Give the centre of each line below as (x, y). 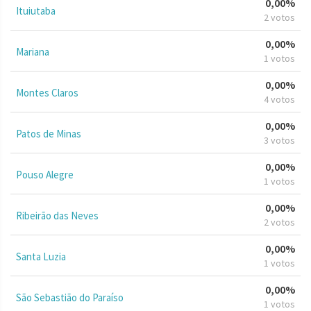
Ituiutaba (36, 10)
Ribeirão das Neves (57, 215)
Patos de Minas (49, 133)
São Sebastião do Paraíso (70, 297)
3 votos (279, 140)
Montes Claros (47, 92)
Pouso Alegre (45, 174)
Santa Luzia (41, 256)
